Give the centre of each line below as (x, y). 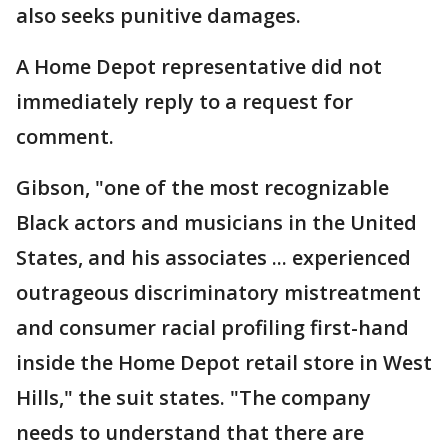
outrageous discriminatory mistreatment (218, 293)
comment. (65, 137)
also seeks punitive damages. (158, 16)
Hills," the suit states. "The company (193, 398)
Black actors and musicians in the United (216, 223)
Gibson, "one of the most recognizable (202, 188)
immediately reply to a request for (184, 102)
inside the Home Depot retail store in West (224, 363)
